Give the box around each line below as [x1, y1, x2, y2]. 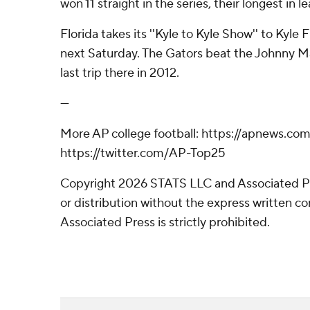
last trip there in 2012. [60, 65, 179, 81]
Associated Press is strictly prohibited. [60, 215, 270, 230]
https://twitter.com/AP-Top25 [60, 145, 226, 161]
